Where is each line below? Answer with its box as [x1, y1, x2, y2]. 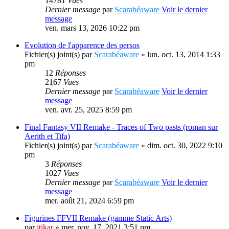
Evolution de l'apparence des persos [25, 41, 140, 50]
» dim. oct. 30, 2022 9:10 [139, 141, 222, 150]
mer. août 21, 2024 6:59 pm [45, 196, 134, 205]
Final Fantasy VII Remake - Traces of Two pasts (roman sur [25, 123, 218, 131]
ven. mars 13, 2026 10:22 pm [45, 24, 140, 32]
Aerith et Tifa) [25, 132, 70, 141]
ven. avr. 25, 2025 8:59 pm [45, 105, 132, 114]
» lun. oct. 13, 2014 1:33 [139, 50, 220, 59]
